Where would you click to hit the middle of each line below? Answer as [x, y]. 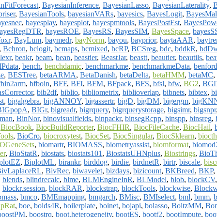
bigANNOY [62, 101]
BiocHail [197, 127]
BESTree [22, 75]
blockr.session [24, 188]
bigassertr [100, 101]
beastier [85, 57]
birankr [69, 162]
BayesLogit [164, 14]
